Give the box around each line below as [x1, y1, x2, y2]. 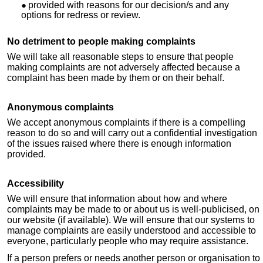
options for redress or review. [21, 10, 140, 21]
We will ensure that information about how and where [7, 194, 227, 204]
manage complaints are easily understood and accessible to [7, 225, 256, 236]
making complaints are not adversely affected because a [7, 62, 240, 73]
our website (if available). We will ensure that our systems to [7, 215, 255, 225]
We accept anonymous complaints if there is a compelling [7, 117, 245, 128]
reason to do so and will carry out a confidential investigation [7, 128, 257, 139]
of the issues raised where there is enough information [7, 139, 231, 149]
